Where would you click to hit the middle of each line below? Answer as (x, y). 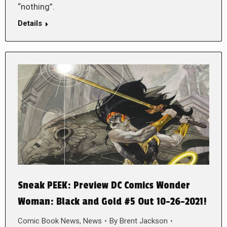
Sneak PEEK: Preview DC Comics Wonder (104, 185)
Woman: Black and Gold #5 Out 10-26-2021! (112, 201)
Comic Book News (49, 221)
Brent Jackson (144, 221)
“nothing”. (36, 6)
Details (30, 23)
